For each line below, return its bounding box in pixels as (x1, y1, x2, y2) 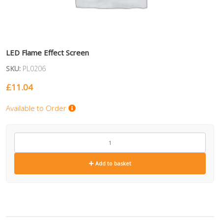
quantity (14, 142, 39, 152)
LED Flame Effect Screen (6, 48, 89, 58)
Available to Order (6, 103, 68, 113)
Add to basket (94, 160, 131, 167)
